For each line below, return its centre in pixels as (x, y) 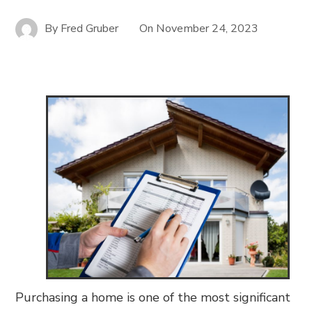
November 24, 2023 (208, 28)
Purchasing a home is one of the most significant (153, 297)
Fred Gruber (90, 28)
